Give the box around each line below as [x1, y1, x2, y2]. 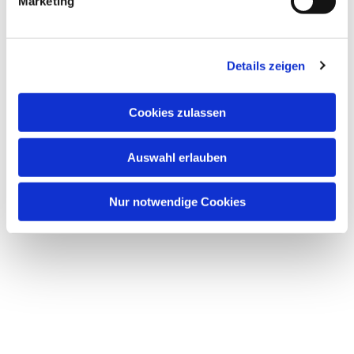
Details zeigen [227, 58, 306, 73]
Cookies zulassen [128, 105, 226, 119]
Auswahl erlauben [127, 150, 227, 164]
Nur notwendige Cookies [108, 194, 246, 209]
